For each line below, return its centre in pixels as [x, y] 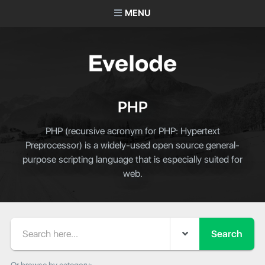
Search [25, 223]
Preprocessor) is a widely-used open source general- [132, 146]
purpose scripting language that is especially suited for [132, 160]
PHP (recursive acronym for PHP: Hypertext [132, 132]
